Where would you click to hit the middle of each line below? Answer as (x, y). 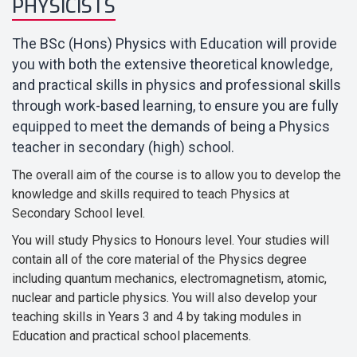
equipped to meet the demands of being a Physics (171, 126)
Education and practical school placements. (131, 336)
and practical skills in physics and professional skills (177, 85)
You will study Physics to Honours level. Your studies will (171, 240)
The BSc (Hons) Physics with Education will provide (175, 43)
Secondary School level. (78, 213)
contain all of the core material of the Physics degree (159, 259)
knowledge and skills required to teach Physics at (151, 194)
